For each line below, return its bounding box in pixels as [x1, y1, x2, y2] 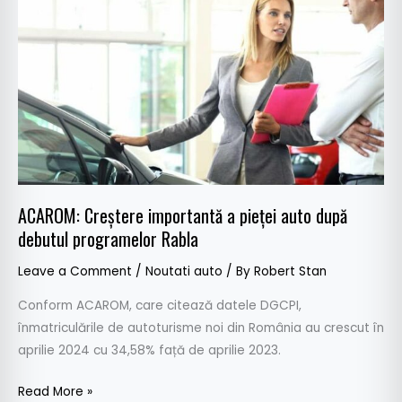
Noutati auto [145, 262, 223, 280]
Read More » [18, 382, 92, 400]
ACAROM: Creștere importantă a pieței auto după [18, 201, 347, 229]
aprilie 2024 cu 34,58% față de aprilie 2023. [18, 342, 281, 360]
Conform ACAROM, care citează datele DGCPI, [18, 297, 301, 315]
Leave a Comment [18, 262, 132, 280]
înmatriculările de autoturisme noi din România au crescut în [18, 319, 384, 337]
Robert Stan [254, 262, 327, 280]
